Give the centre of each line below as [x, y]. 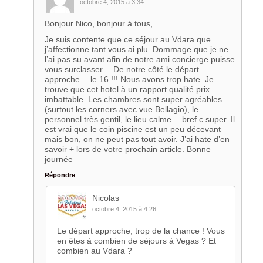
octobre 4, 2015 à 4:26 [124, 209]
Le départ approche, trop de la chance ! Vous [141, 231]
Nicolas [106, 198]
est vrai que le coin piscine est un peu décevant [133, 129]
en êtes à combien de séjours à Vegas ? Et [136, 241]
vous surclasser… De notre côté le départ [122, 70]
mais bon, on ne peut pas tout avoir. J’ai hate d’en [137, 139]
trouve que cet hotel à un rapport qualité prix [127, 90]
